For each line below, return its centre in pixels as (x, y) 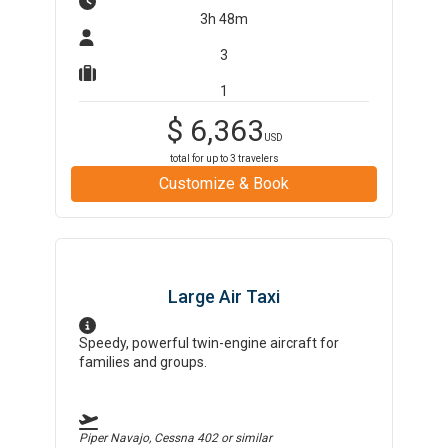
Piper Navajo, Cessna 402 (149, 438)
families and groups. (143, 362)
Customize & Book (224, 183)
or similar (245, 438)
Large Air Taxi (224, 296)
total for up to (199, 158)
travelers (257, 158)
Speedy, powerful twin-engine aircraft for (209, 343)
